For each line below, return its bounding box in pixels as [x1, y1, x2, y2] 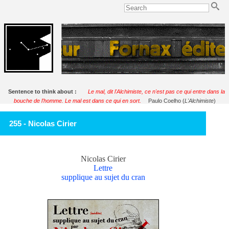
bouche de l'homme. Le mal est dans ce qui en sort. [13, 97, 141, 104]
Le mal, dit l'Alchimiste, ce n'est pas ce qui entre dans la [88, 88, 225, 95]
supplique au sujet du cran [61, 172, 145, 181]
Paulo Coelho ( [148, 97, 185, 104]
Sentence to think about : [8, 88, 80, 95]
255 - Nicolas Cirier [9, 119, 77, 128]
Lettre [94, 163, 113, 172]
